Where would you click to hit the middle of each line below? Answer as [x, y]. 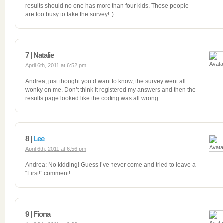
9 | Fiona [38, 214]
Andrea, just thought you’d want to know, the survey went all [106, 81]
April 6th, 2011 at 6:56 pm [56, 149]
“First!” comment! [48, 173]
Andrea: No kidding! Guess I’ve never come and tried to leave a [111, 165]
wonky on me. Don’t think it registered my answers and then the [111, 90]
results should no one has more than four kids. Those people [107, 6]
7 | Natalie [40, 55]
